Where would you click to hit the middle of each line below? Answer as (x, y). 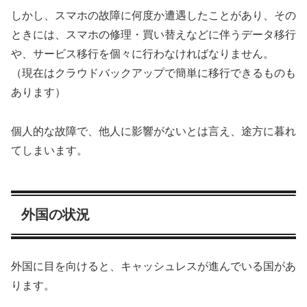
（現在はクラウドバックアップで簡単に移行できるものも (153, 73)
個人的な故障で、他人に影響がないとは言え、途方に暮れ (153, 131)
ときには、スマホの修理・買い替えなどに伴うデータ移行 (153, 34)
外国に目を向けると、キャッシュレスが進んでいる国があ (153, 267)
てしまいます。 (49, 150)
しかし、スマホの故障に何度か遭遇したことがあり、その (153, 15)
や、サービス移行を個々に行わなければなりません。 (143, 53)
